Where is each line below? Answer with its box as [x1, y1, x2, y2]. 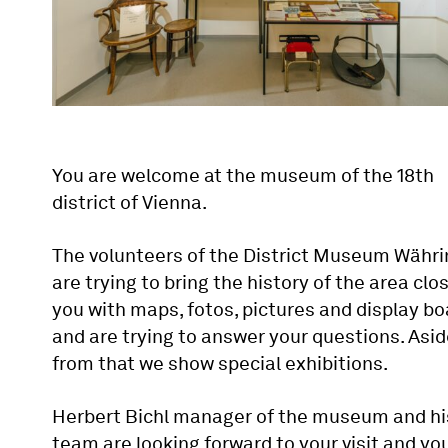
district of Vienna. [52, 190, 207, 214]
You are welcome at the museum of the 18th [52, 163, 434, 187]
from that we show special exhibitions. [52, 351, 388, 375]
